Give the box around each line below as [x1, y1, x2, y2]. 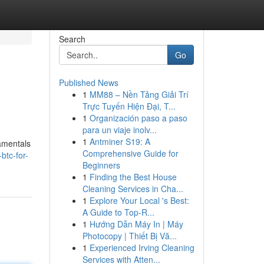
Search [58, 33, 85, 45]
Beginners [82, 159, 120, 171]
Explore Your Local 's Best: [89, 194, 189, 206]
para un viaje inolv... [82, 124, 157, 136]
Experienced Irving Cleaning [89, 242, 194, 253]
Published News [58, 77, 118, 88]
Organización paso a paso [89, 112, 187, 124]
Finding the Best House [89, 171, 177, 183]
